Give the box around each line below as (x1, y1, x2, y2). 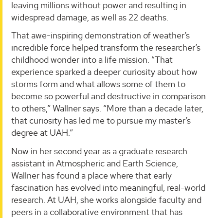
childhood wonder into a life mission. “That (11, 54, 173, 66)
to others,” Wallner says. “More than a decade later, (11, 103, 203, 114)
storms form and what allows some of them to (11, 78, 185, 90)
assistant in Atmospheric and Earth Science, (11, 157, 178, 169)
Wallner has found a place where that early (11, 169, 172, 181)
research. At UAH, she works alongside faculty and (11, 194, 201, 205)
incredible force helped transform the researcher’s (11, 42, 200, 54)
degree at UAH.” (11, 127, 73, 139)
